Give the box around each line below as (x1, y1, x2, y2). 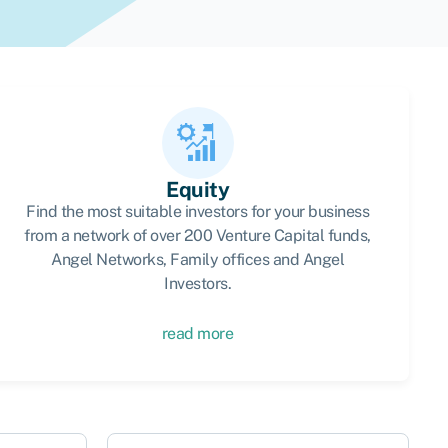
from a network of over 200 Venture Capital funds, (24, 226, 371, 245)
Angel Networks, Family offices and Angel (51, 250, 345, 269)
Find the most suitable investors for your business (26, 202, 370, 221)
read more (161, 324, 234, 343)
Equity (166, 177, 230, 202)
